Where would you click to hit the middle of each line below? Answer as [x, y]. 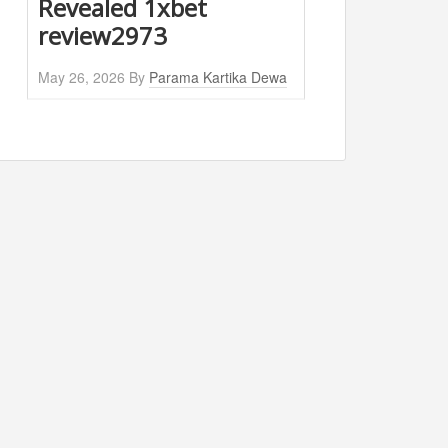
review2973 [102, 35]
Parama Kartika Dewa [218, 77]
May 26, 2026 [81, 77]
